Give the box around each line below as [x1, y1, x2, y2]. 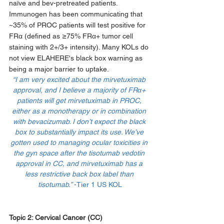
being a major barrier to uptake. [9, 64, 110, 73]
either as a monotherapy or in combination [12, 106, 148, 115]
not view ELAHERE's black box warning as [9, 53, 144, 62]
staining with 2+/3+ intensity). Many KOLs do [9, 42, 150, 51]
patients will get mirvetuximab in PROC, [16, 96, 143, 104]
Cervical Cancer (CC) [35, 213, 102, 221]
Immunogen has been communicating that [9, 9, 144, 18]
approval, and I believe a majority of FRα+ [12, 85, 147, 94]
